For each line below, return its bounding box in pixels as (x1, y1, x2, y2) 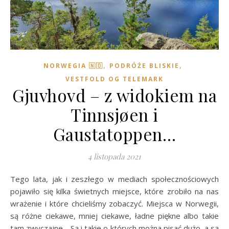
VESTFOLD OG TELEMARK (65, 75, 164, 84)
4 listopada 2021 (88, 151, 141, 162)
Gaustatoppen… (53, 123, 176, 146)
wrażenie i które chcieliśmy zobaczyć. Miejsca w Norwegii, (10, 198, 219, 209)
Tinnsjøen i (71, 103, 158, 126)
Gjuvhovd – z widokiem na (12, 84, 217, 107)
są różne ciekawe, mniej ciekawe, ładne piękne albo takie (10, 211, 219, 221)
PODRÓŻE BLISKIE (109, 61, 179, 71)
